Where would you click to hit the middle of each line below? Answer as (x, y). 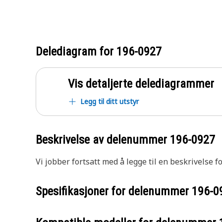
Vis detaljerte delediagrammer (141, 84)
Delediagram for (76, 52)
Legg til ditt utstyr (110, 101)
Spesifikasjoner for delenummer (114, 191)
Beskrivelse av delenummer (103, 140)
